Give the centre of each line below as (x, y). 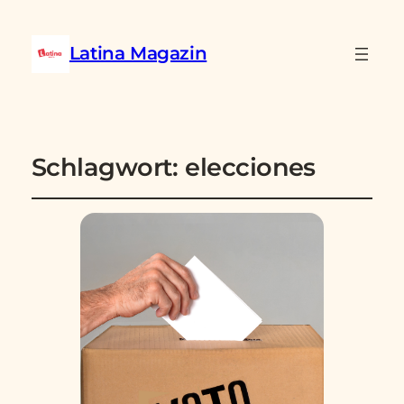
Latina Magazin (138, 54)
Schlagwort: (108, 167)
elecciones (250, 167)
